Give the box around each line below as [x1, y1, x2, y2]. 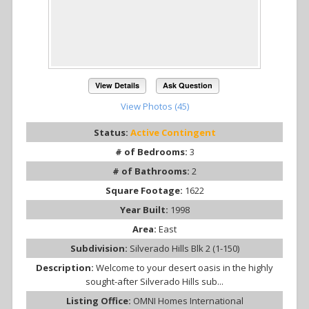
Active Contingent [130, 126, 216, 139]
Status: [93, 126, 130, 139]
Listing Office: [66, 295, 133, 308]
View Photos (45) [120, 100, 189, 113]
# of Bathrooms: [112, 165, 192, 178]
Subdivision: [70, 242, 130, 255]
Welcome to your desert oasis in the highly [96, 261, 273, 275]
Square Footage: [105, 184, 185, 197]
